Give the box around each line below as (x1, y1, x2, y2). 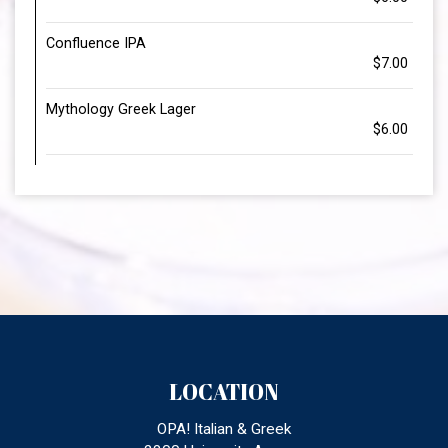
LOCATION (169, 376, 279, 406)
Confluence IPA (46, 35, 146, 51)
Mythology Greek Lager (46, 101, 196, 117)
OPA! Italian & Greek (157, 419, 291, 438)
